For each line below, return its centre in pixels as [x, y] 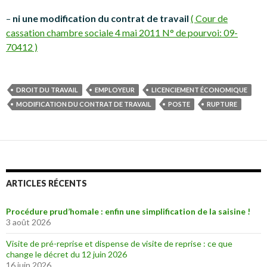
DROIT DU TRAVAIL [47, 90]
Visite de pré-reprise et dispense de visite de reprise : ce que [119, 243]
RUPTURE [222, 104]
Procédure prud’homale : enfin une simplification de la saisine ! [128, 211]
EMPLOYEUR [115, 90]
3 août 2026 [28, 222]
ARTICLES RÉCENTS [46, 183]
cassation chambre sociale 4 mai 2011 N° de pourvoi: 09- [122, 32]
